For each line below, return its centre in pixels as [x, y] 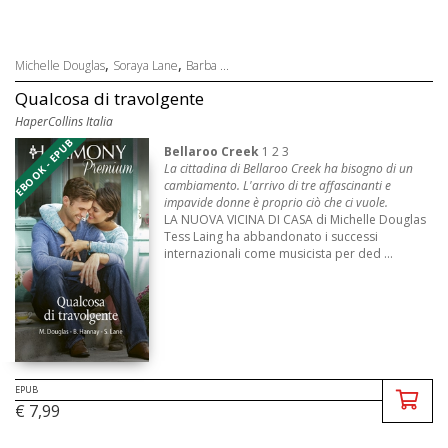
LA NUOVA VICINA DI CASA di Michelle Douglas [295, 219]
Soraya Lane [145, 65]
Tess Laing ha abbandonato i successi [271, 236]
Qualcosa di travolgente [109, 98]
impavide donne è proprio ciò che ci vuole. [276, 202]
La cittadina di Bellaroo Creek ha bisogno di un [289, 168]
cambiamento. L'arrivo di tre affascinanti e [278, 185]
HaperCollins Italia [64, 121]
